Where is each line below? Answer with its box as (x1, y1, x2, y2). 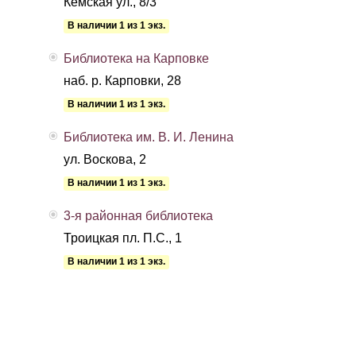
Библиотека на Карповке (64, 52, 209, 65)
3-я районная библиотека (64, 209, 213, 222)
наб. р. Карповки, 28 (64, 74, 181, 87)
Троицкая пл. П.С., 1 (64, 231, 182, 245)
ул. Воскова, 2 (64, 153, 146, 166)
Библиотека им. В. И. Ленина (64, 130, 234, 144)
